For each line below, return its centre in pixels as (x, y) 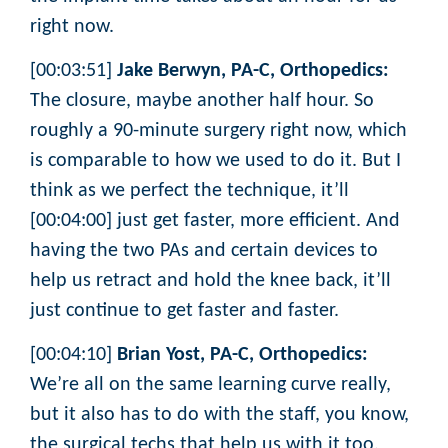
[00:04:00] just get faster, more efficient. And (215, 220)
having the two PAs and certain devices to (204, 250)
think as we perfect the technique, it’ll (189, 190)
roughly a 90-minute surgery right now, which (218, 130)
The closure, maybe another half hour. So (202, 100)
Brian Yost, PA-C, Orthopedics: (242, 355)
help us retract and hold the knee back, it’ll (210, 280)
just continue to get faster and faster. (184, 310)
